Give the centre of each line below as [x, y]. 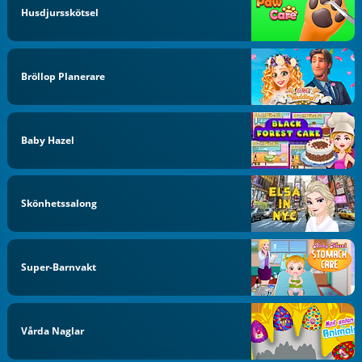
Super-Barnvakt [59, 267]
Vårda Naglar [53, 330]
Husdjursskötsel [60, 13]
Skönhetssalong [59, 204]
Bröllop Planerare [63, 76]
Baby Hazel [48, 140]
